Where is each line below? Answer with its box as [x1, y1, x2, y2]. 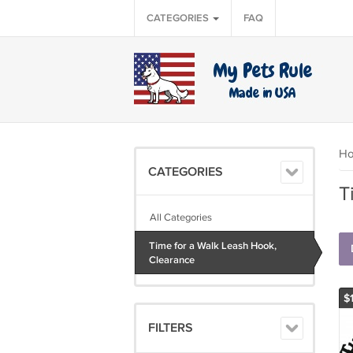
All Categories [149, 211, 212, 224]
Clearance [148, 254, 195, 266]
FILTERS [147, 321, 193, 336]
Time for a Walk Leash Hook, [148, 240, 277, 252]
